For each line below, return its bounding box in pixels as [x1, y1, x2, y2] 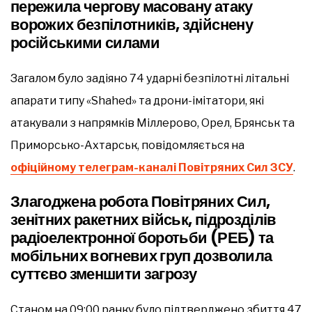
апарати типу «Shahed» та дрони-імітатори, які [10, 93, 264, 107]
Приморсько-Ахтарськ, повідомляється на [10, 138, 244, 152]
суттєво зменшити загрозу [10, 263, 197, 285]
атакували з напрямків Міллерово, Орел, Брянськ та [10, 116, 295, 130]
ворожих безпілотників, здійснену [10, 13, 253, 36]
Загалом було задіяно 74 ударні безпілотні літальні [10, 71, 289, 85]
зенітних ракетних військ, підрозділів [10, 208, 276, 231]
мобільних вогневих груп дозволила [10, 244, 272, 267]
